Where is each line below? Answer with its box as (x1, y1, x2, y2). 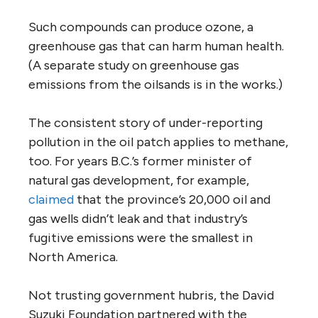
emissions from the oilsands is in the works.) (28, 76, 283, 92)
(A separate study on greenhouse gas (28, 57, 239, 73)
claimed (28, 191, 74, 207)
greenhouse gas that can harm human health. (28, 38, 284, 54)
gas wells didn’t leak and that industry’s (28, 210, 248, 226)
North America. (28, 248, 118, 265)
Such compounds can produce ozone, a (28, 18, 253, 35)
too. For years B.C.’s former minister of (28, 153, 252, 169)
